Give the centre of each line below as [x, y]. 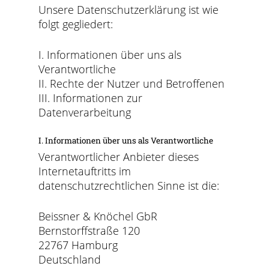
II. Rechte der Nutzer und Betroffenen [132, 83]
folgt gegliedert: [76, 24]
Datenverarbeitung [85, 112]
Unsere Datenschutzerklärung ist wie [129, 10]
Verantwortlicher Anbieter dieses [119, 157]
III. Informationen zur [91, 98]
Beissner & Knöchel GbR [98, 216]
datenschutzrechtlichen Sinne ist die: [129, 186]
